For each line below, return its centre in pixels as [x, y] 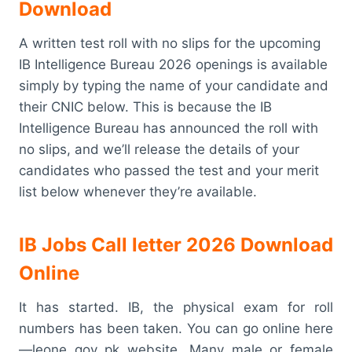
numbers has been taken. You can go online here [176, 328]
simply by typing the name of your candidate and [174, 85]
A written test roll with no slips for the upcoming [170, 43]
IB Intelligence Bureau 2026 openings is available [173, 64]
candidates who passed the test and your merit [169, 170]
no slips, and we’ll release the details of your [159, 149]
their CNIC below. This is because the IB [145, 106]
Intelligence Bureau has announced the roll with [169, 128]
